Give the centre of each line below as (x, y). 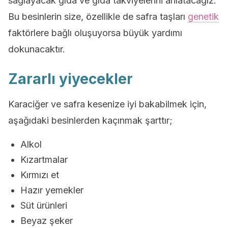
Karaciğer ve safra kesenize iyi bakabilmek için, (107, 104)
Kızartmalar (44, 160)
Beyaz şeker (47, 221)
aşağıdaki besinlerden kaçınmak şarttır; (90, 120)
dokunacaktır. (37, 49)
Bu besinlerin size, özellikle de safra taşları (98, 17)
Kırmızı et (40, 175)
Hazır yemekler (52, 190)
